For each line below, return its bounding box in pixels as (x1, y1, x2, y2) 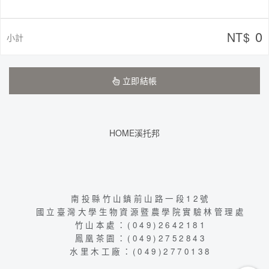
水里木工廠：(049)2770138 (70, 246, 212, 258)
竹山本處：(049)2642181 (74, 219, 207, 231)
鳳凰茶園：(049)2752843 (74, 232, 207, 244)
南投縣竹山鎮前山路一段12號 (71, 193, 211, 205)
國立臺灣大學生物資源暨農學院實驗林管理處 (35, 206, 246, 218)
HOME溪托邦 (109, 127, 160, 139)
